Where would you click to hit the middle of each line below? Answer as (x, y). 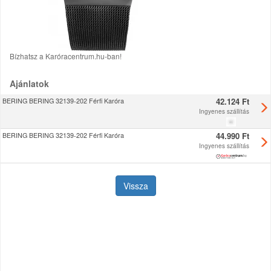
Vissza (135, 186)
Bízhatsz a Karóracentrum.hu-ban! (66, 56)
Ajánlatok (29, 83)
